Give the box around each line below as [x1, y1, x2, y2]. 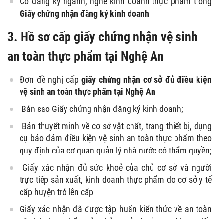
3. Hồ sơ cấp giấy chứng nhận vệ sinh [7, 29, 197, 44]
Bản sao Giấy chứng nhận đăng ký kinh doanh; [20, 103, 183, 114]
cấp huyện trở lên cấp [20, 186, 93, 197]
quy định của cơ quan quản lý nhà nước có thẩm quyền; [20, 145, 212, 155]
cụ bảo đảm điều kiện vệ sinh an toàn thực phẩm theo [20, 132, 212, 143]
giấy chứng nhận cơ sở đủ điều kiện [81, 74, 212, 85]
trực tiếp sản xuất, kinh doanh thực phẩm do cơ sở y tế [20, 174, 212, 185]
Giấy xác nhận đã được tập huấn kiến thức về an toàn [20, 203, 212, 214]
